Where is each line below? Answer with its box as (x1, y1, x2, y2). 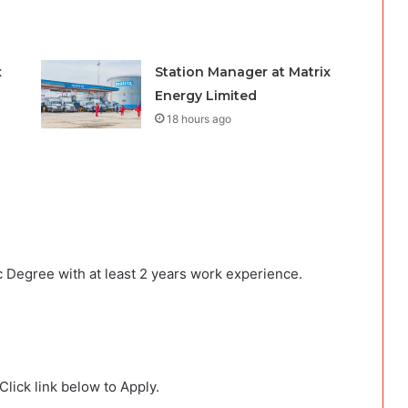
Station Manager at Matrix (154, 64, 331, 81)
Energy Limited (154, 87, 257, 105)
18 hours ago (166, 112, 231, 127)
